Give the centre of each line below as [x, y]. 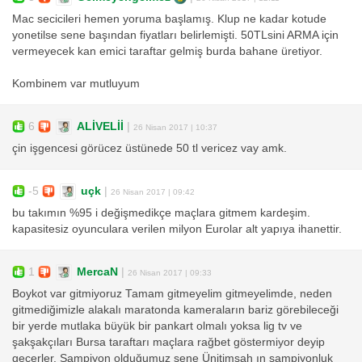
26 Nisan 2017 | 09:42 [153, 192]
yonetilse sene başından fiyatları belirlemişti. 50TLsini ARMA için [175, 36]
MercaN [97, 271]
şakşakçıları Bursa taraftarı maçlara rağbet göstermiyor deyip [168, 343]
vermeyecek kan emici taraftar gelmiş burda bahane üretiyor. [167, 52]
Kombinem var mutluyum [76, 84]
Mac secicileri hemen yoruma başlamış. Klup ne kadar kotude [169, 19]
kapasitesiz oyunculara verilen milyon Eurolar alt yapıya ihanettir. [177, 229]
